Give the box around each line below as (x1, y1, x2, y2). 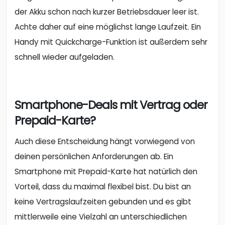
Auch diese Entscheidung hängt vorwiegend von (15, 136, 195, 147)
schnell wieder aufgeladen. (15, 51, 115, 62)
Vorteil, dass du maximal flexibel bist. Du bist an (15, 181, 191, 192)
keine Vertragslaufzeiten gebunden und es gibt (15, 196, 191, 207)
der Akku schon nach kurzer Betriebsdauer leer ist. (15, 6, 199, 17)
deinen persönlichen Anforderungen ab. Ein (15, 151, 173, 162)
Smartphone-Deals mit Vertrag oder (15, 96, 207, 113)
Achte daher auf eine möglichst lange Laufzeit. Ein (15, 21, 201, 32)
